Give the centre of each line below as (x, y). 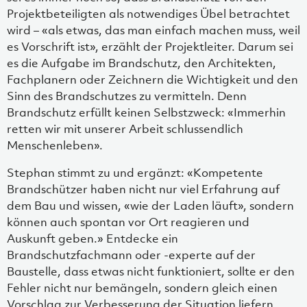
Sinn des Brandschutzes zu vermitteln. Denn (127, 96)
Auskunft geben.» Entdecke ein (93, 238)
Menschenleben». (55, 145)
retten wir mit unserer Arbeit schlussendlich (125, 128)
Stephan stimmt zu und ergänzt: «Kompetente (135, 172)
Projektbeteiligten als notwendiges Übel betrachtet (148, 13)
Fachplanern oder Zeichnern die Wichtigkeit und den (152, 79)
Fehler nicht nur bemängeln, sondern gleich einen (142, 287)
